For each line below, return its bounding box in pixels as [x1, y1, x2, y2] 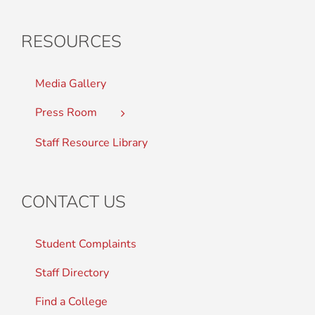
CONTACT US [21, 190, 126, 212]
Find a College [35, 293, 108, 309]
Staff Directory [35, 264, 109, 281]
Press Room [35, 105, 97, 121]
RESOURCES [21, 30, 122, 52]
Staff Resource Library [35, 134, 148, 150]
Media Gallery [35, 76, 106, 92]
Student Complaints [35, 236, 136, 252]
